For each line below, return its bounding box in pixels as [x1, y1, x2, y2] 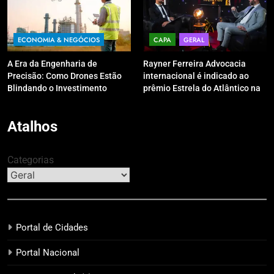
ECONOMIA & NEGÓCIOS [18, 35, 100, 45]
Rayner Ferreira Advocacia [143, 59, 246, 69]
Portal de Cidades [16, 222, 88, 234]
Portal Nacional [16, 247, 80, 259]
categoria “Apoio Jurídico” [143, 95, 243, 106]
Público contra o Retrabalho [7, 95, 116, 106]
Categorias [7, 154, 54, 166]
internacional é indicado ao [143, 71, 249, 81]
